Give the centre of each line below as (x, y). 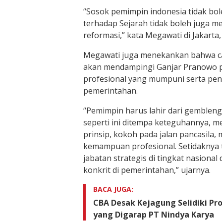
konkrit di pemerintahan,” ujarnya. (147, 170)
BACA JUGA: (113, 189)
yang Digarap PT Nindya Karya (154, 215)
